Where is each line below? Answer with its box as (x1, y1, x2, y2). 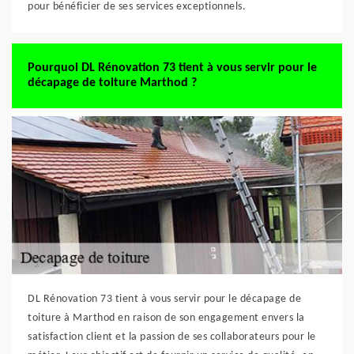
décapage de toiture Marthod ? (28, 77, 197, 89)
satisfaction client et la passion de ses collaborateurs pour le (28, 331, 316, 343)
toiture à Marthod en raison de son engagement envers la (28, 312, 305, 324)
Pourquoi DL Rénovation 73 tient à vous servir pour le (28, 62, 317, 74)
